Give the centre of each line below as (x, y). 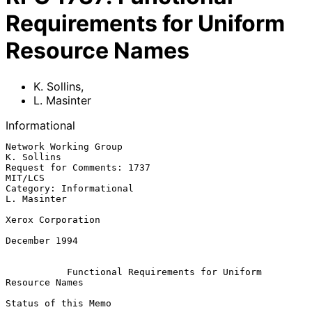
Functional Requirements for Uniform (164, 272)
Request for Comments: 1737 (78, 167)
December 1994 (42, 240)
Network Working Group (64, 146)
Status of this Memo (58, 303)
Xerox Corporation (53, 219)
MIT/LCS (25, 178)
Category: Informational (70, 188)
